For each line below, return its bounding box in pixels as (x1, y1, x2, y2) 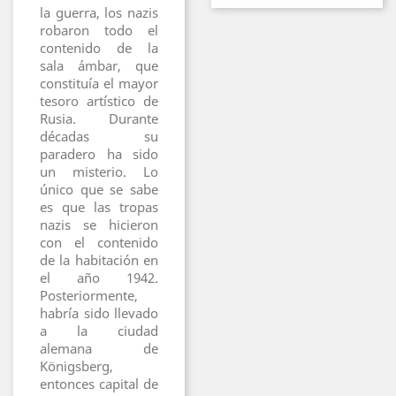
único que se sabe (40, 180, 158, 198)
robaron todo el (40, 21, 158, 39)
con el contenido (40, 233, 158, 251)
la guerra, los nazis (40, 4, 158, 21)
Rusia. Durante (40, 110, 158, 127)
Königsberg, (40, 357, 113, 375)
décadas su (40, 127, 158, 145)
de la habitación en (40, 251, 158, 269)
